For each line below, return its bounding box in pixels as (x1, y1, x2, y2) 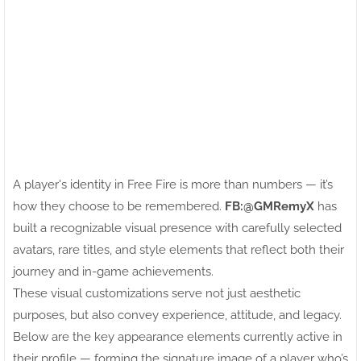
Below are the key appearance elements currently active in (13, 329, 342, 344)
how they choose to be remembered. (13, 198, 225, 214)
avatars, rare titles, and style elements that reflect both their (13, 242, 344, 257)
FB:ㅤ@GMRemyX (225, 198, 314, 214)
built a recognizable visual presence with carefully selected (13, 220, 342, 235)
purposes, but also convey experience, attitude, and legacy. (13, 307, 342, 322)
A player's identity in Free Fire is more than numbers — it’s (13, 176, 333, 192)
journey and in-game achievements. (13, 263, 214, 279)
